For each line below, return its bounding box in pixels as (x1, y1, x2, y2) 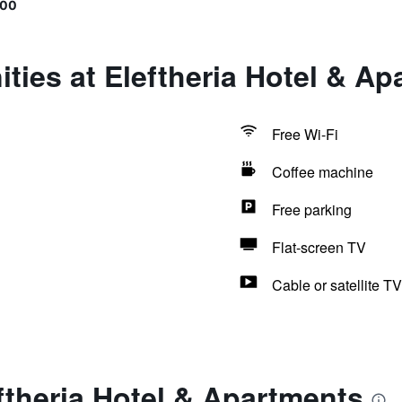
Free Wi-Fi (271, 124, 338, 144)
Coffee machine (271, 162, 373, 182)
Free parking (271, 199, 352, 220)
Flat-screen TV (271, 237, 366, 258)
